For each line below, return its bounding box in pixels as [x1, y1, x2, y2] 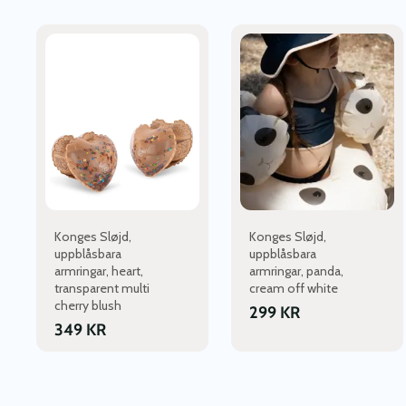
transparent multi [54, 280, 150, 297]
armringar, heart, [54, 263, 143, 280]
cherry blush [54, 297, 121, 314]
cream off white [248, 280, 338, 297]
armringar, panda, [248, 263, 343, 280]
